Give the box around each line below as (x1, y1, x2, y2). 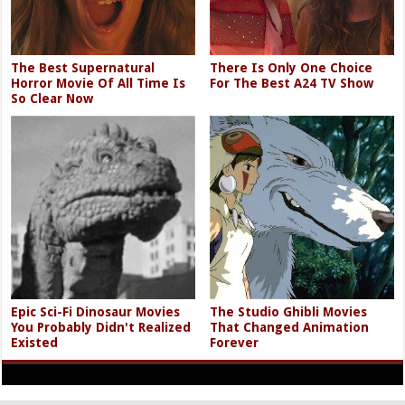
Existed (11, 335, 59, 351)
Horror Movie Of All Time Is (11, 76, 186, 91)
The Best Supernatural (11, 61, 155, 76)
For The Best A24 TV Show (210, 76, 374, 91)
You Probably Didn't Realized (11, 320, 192, 335)
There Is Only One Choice (210, 61, 373, 76)
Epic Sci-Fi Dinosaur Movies (11, 305, 181, 320)
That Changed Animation (210, 320, 370, 335)
